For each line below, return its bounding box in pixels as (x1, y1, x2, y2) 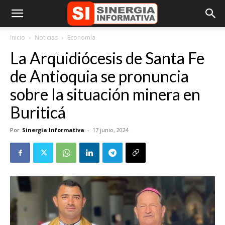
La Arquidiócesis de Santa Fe (10, 48, 204, 68)
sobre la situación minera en (10, 84, 200, 104)
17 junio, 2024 (92, 126, 129, 134)
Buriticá (10, 102, 66, 122)
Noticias (35, 33, 58, 42)
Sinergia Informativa (22, 126, 84, 134)
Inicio (10, 33, 25, 42)
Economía (67, 33, 95, 42)
